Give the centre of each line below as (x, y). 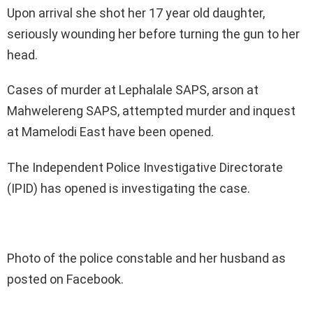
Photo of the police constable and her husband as (146, 259)
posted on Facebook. (65, 279)
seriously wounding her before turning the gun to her (153, 34)
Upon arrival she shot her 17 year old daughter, (136, 13)
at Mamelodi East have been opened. (110, 132)
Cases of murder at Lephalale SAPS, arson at (133, 90)
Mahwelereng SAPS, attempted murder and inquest (151, 111)
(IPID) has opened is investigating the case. (129, 189)
